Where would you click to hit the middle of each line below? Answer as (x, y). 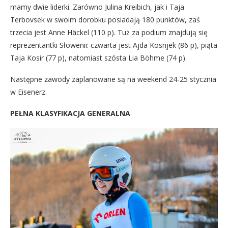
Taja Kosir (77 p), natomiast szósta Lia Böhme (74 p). (98, 58)
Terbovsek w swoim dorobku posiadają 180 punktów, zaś (105, 19)
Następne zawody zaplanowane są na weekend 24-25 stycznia (113, 79)
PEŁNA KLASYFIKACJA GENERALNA (70, 113)
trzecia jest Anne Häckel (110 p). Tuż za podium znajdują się (109, 32)
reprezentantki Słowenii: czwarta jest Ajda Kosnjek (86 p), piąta (114, 45)
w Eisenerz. (28, 92)
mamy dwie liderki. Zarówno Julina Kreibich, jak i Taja (97, 7)
